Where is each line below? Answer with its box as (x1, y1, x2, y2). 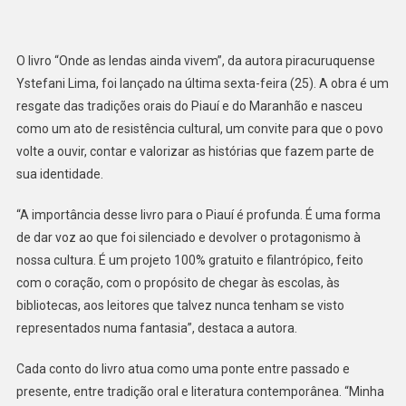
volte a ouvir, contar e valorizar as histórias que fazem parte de (15, 143, 374, 159)
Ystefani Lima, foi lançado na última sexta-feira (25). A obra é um (15, 75, 389, 91)
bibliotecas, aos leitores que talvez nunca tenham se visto (15, 297, 344, 313)
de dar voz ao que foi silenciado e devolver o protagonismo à (15, 229, 361, 245)
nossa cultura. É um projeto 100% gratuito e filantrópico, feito (15, 252, 363, 267)
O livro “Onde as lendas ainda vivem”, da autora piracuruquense (15, 53, 375, 68)
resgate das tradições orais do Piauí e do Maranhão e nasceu (15, 98, 362, 113)
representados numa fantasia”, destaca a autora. (15, 320, 297, 335)
